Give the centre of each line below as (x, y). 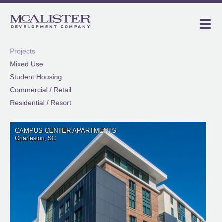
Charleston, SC (35, 138)
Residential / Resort (41, 103)
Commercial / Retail (41, 90)
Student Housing (36, 77)
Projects (23, 51)
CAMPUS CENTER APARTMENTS (66, 131)
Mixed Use (27, 64)
